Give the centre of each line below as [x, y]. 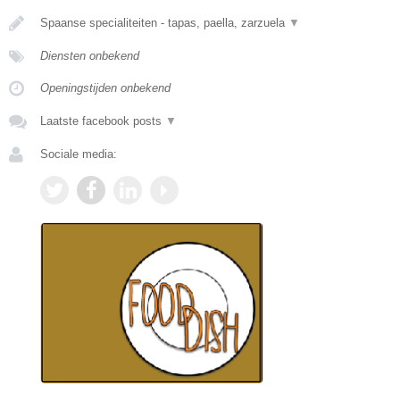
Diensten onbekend [90, 55]
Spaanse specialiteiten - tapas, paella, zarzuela [164, 22]
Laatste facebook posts [103, 121]
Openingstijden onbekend [105, 87]
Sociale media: [79, 154]
